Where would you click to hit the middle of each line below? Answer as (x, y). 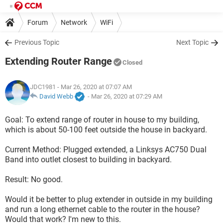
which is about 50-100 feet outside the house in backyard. (106, 130)
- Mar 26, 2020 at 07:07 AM (94, 87)
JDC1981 (43, 87)
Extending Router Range (58, 61)
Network (74, 22)
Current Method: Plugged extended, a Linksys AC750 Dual (106, 150)
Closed (132, 62)
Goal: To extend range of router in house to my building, (102, 120)
